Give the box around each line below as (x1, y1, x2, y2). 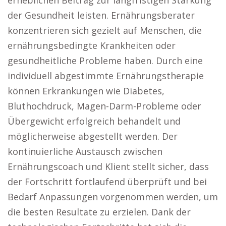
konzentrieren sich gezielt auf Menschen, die (8, 24, 202, 36)
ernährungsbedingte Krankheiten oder (8, 39, 176, 51)
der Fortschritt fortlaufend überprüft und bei (8, 176, 207, 188)
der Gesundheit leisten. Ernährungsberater (8, 9, 195, 21)
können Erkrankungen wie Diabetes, (8, 85, 164, 97)
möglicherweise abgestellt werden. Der (8, 130, 178, 142)
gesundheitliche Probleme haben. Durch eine (8, 54, 203, 67)
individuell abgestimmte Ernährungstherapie (8, 70, 204, 82)
